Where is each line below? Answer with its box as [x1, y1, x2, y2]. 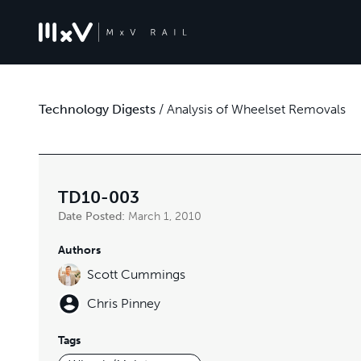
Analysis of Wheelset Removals [167, 101, 346, 117]
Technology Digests [39, 101, 156, 117]
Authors [58, 243, 101, 257]
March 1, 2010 [128, 210, 201, 223]
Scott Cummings [87, 267, 185, 282]
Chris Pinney [87, 296, 160, 311]
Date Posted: [58, 210, 128, 223]
